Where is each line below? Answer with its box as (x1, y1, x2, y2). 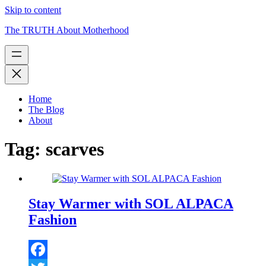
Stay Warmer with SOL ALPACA (28, 195, 233, 211)
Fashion (28, 211, 77, 227)
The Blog (28, 104, 64, 115)
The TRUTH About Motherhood (5, 25, 129, 35)
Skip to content (5, 5, 61, 15)
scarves (46, 138, 104, 160)
